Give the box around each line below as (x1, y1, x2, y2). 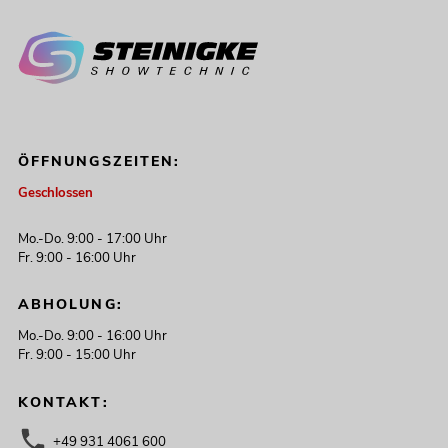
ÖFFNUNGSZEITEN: (17, 151, 181, 171)
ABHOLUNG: (17, 295, 123, 315)
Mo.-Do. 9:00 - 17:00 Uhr (17, 229, 167, 248)
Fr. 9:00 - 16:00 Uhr (17, 248, 136, 267)
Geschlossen (17, 183, 93, 202)
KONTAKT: (17, 392, 109, 412)
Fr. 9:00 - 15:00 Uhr (17, 346, 136, 365)
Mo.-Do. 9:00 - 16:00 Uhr (17, 327, 167, 346)
